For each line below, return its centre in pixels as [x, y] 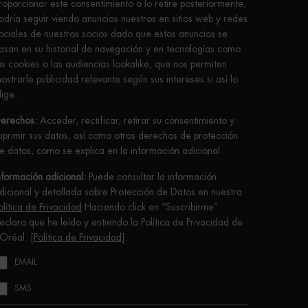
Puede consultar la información [151, 177]
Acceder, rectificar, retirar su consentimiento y [136, 121]
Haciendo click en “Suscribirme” [150, 207]
